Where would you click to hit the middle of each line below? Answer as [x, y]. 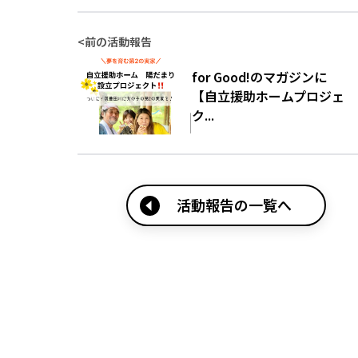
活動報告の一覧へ [235, 204]
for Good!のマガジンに [259, 77]
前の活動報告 [118, 42]
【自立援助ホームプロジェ [268, 96]
